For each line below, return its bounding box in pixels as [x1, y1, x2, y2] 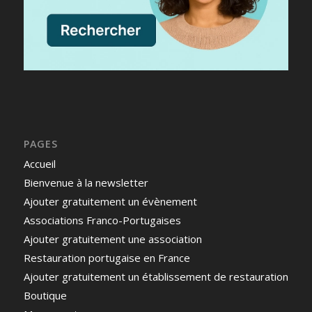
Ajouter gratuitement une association [23, 232, 202, 247]
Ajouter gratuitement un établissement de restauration [23, 270, 288, 284]
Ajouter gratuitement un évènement [23, 194, 197, 209]
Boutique [23, 288, 67, 303]
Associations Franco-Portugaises [23, 213, 181, 228]
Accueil [23, 157, 56, 171]
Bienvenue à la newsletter [23, 175, 148, 190]
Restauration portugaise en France [23, 251, 190, 265]
